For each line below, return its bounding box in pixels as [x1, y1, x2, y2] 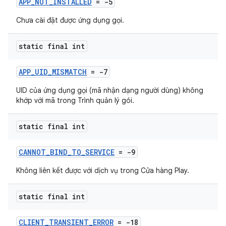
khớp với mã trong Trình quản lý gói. [16, 96, 134, 105]
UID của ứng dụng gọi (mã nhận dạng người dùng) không [16, 86, 203, 95]
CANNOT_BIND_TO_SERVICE [19, 147, 115, 157]
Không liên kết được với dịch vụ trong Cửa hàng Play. [16, 166, 189, 175]
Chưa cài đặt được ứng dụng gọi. [16, 16, 124, 25]
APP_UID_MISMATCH [19, 67, 87, 77]
